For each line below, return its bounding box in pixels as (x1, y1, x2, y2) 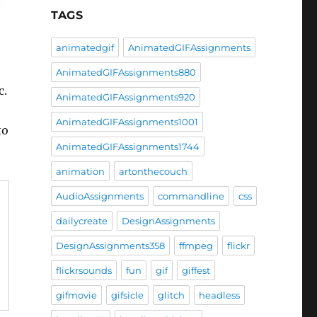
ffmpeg (178, 239, 213, 251)
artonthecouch (118, 165, 188, 177)
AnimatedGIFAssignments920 (55, 91, 195, 103)
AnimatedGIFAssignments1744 (55, 140, 200, 152)
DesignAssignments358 (55, 239, 165, 251)
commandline (157, 190, 224, 202)
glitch (157, 289, 185, 301)
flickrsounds (55, 264, 112, 276)
